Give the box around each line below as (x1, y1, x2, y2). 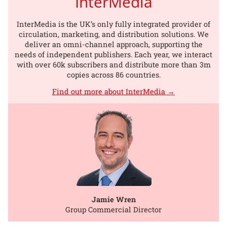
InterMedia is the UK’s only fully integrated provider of (17, 19, 210, 29)
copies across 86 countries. (66, 70, 161, 80)
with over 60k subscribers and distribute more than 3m (16, 60, 211, 70)
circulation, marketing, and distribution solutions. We (18, 29, 209, 40)
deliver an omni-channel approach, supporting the (24, 40, 203, 50)
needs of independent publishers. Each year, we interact (15, 50, 212, 60)
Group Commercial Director (65, 205, 162, 215)
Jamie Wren (91, 195, 136, 205)
